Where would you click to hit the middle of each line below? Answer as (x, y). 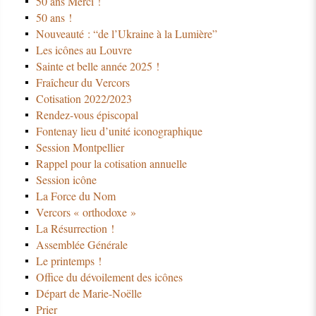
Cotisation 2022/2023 (84, 99)
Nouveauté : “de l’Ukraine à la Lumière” (126, 34)
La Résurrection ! (75, 229)
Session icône (66, 180)
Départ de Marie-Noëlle (89, 293)
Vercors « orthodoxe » (86, 212)
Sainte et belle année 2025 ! (97, 66)
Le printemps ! (68, 261)
